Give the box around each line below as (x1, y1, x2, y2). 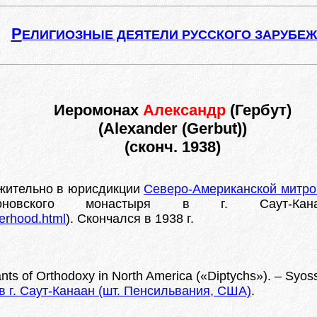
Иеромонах (54, 101, 143, 119)
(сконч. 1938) (125, 138, 221, 156)
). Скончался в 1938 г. (66, 212, 194, 226)
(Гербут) (230, 101, 292, 119)
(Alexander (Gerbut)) (98, 120, 247, 137)
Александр (143, 101, 230, 119)
